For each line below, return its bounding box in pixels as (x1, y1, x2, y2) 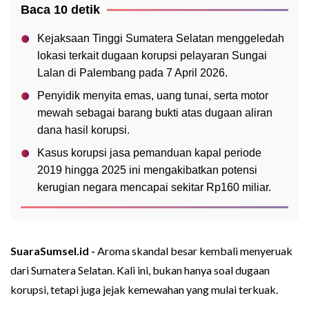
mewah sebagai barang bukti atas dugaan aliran (37, 107, 272, 119)
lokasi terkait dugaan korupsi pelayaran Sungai (37, 50, 267, 62)
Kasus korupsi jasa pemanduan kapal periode (37, 147, 261, 159)
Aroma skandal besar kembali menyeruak (97, 244, 292, 258)
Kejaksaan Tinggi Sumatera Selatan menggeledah (37, 32, 284, 45)
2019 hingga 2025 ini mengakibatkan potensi (37, 164, 257, 177)
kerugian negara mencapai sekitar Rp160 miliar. (37, 181, 271, 194)
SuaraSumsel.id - (10, 244, 97, 258)
